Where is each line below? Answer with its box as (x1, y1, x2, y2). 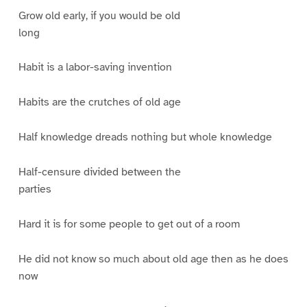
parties (18, 182, 51, 197)
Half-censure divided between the (18, 165, 181, 180)
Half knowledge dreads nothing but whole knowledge (18, 130, 272, 145)
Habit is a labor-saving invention (18, 60, 172, 75)
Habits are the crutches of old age (18, 95, 181, 110)
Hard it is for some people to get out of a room (18, 217, 240, 231)
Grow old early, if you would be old (18, 8, 180, 23)
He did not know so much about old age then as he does (18, 251, 288, 266)
